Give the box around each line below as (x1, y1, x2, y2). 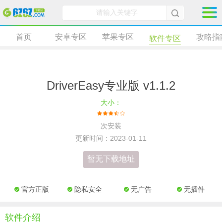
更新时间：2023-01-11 (75, 134, 147, 142)
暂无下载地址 (87, 155, 135, 164)
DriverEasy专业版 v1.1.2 (47, 79, 175, 92)
